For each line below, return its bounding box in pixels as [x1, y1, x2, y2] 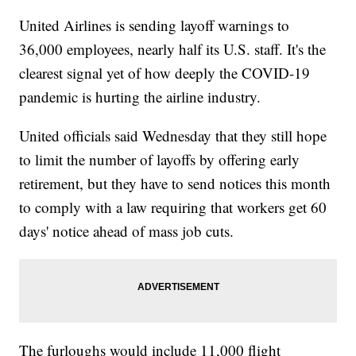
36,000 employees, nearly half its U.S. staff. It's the [19, 39, 327, 60]
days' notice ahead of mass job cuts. [19, 221, 234, 242]
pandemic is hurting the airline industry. [19, 87, 261, 107]
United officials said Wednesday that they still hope [19, 126, 327, 146]
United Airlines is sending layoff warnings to [19, 15, 290, 36]
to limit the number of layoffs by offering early [19, 149, 300, 170]
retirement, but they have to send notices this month [19, 173, 331, 194]
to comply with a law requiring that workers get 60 [19, 197, 327, 218]
